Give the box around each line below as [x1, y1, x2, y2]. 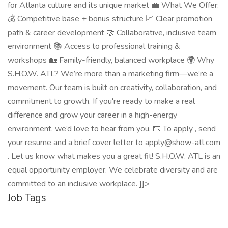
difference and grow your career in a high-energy [8, 109, 177, 121]
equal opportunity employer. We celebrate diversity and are [8, 164, 218, 176]
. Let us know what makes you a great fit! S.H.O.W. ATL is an [8, 151, 220, 162]
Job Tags [8, 191, 46, 205]
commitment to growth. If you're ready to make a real [8, 96, 195, 107]
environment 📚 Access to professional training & [8, 41, 180, 52]
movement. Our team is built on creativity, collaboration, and [8, 82, 217, 93]
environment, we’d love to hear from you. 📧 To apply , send [8, 123, 216, 134]
